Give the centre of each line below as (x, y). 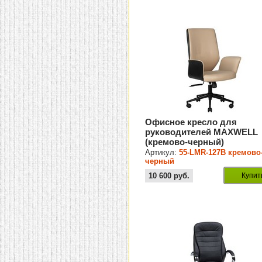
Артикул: (162, 153)
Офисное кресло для (191, 122)
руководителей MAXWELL (202, 132)
